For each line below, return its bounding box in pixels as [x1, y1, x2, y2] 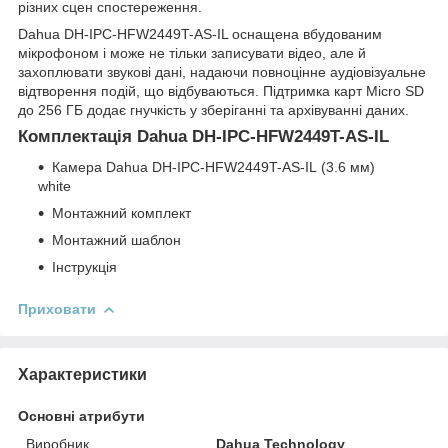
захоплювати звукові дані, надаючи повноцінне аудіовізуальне [18, 64, 426, 81]
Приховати [18, 300, 96, 317]
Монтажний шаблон [52, 231, 185, 248]
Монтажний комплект [52, 204, 195, 221]
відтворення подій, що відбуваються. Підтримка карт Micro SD [18, 83, 424, 100]
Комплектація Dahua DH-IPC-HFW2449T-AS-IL [18, 127, 389, 147]
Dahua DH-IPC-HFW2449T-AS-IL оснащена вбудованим [18, 26, 382, 43]
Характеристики [18, 365, 147, 383]
